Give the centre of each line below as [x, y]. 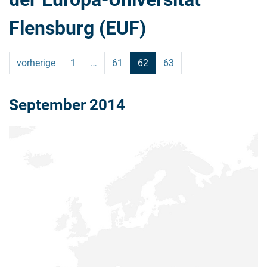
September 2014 [67, 105]
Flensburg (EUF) [77, 28]
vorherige [36, 63]
